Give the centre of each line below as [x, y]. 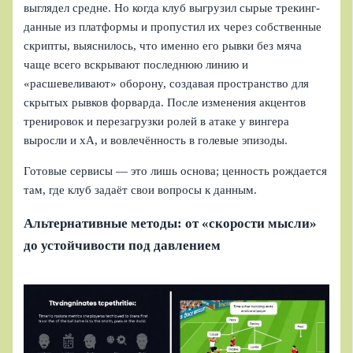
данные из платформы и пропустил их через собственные [173, 27]
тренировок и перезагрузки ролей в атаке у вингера [157, 122]
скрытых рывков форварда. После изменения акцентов [165, 103]
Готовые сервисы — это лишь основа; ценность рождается [176, 171]
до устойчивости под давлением [123, 245]
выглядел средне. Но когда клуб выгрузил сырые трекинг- [172, 8]
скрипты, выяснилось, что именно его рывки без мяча [163, 46]
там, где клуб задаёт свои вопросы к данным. [141, 190]
